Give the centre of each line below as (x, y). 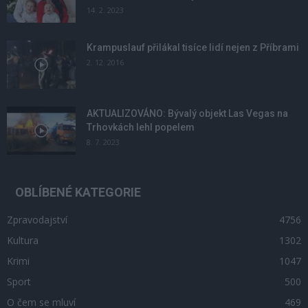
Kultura (23, 241)
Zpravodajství (37, 220)
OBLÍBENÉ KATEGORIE (78, 192)
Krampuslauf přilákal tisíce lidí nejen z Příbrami (193, 48)
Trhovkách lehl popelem (141, 128)
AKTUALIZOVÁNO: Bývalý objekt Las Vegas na (187, 114)
